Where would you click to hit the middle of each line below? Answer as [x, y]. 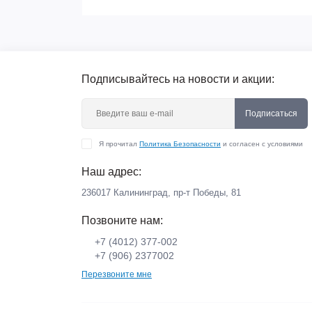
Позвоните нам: [122, 220]
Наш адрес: [111, 172]
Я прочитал [119, 144]
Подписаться [271, 114]
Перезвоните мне [117, 274]
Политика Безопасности [180, 144]
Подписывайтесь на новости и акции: [178, 79]
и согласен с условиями [262, 144]
